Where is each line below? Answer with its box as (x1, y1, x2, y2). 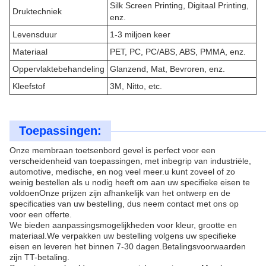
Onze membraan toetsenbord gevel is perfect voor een (9, 145, 216, 155)
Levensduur (12, 30, 57, 39)
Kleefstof (12, 81, 45, 91)
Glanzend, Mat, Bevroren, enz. (110, 64, 225, 74)
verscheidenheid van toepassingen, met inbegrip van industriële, (9, 156, 251, 166)
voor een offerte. (9, 210, 72, 219)
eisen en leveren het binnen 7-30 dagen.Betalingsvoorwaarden (9, 242, 246, 251)
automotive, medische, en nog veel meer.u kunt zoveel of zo (9, 167, 235, 176)
